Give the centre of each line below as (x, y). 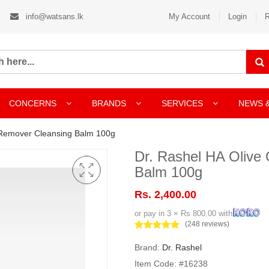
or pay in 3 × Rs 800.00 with (183, 213)
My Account (189, 17)
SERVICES (183, 103)
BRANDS (110, 103)
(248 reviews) (207, 224)
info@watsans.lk (53, 17)
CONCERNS (33, 103)
